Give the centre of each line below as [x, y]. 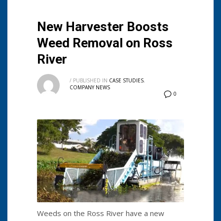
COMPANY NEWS [90, 88]
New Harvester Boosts [103, 27]
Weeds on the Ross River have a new [101, 213]
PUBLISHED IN [90, 81]
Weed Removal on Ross [105, 43]
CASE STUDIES [126, 81]
